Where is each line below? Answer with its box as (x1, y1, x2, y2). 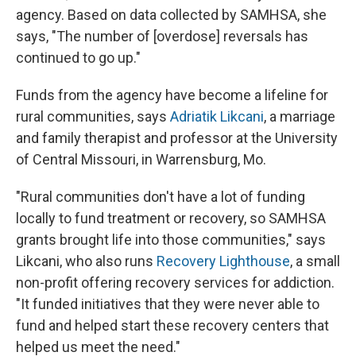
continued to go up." (16, 49, 141, 67)
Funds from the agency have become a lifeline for (16, 87, 328, 104)
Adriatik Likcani (170, 108, 264, 126)
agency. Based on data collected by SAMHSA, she (16, 6, 327, 24)
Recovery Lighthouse (157, 253, 290, 270)
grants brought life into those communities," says (16, 231, 326, 249)
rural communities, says (16, 108, 170, 126)
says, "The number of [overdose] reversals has (16, 28, 308, 45)
